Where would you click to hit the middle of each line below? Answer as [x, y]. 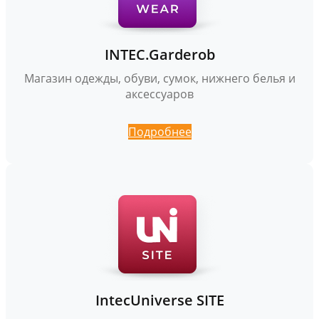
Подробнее [159, 131]
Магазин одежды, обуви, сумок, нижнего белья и [159, 78]
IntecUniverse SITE [159, 300]
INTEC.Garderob [159, 54]
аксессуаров [159, 94]
